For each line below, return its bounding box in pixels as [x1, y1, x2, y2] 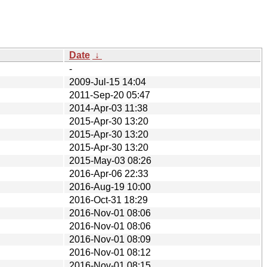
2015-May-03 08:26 [69, 155, 151, 166]
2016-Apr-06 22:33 [69, 168, 148, 179]
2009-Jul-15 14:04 [69, 76, 146, 87]
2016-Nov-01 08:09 [69, 234, 151, 244]
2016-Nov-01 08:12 [69, 247, 151, 257]
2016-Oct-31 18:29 [69, 194, 148, 205]
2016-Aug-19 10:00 [69, 181, 151, 192]
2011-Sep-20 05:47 [69, 89, 150, 100]
